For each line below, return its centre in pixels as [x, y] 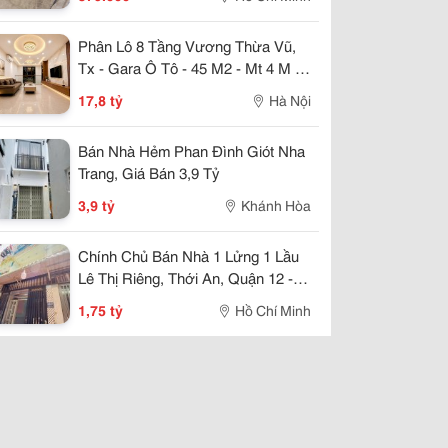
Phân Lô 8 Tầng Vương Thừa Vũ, [187, 45]
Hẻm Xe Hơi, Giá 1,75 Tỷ [159, 299]
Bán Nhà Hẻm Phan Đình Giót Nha [191, 150]
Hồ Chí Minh [273, 310]
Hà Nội [290, 100]
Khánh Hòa [276, 205]
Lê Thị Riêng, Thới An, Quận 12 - [185, 277]
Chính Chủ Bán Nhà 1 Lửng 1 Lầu [188, 255]
